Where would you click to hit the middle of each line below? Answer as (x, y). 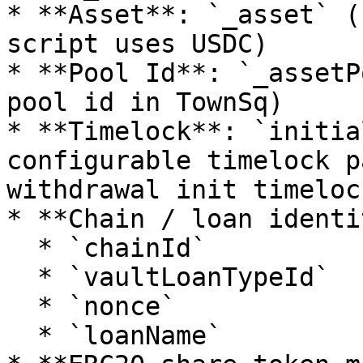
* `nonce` (22, 306)
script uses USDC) (137, 44)
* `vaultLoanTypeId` (22, 277)
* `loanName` (22, 335)
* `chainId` (22, 248)
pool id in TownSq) (145, 102)
